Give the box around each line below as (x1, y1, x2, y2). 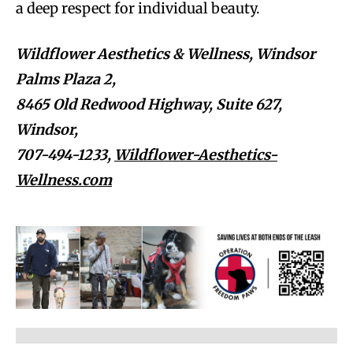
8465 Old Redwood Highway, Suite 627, (16, 95, 282, 113)
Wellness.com (16, 170, 112, 189)
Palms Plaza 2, (16, 69, 116, 88)
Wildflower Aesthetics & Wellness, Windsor (16, 44, 315, 63)
